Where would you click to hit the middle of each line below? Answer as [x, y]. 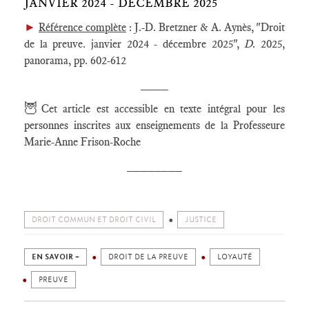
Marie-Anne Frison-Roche [82, 142]
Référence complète [82, 27]
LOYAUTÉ [235, 257]
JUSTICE [201, 220]
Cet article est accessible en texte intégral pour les [163, 109]
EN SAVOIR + [56, 257]
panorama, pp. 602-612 [75, 60]
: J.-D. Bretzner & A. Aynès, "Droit [206, 27]
